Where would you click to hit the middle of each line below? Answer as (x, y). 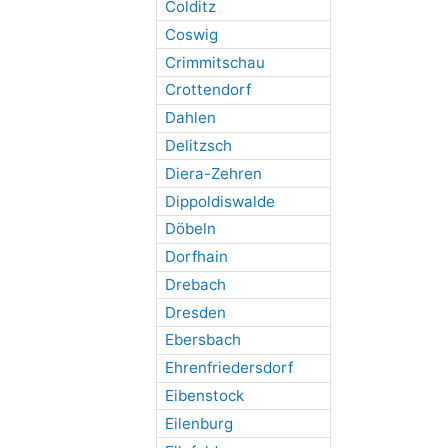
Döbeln (190, 229)
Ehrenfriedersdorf (228, 368)
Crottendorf (207, 90)
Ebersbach (202, 340)
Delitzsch (198, 145)
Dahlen (190, 118)
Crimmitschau (214, 62)
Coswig (191, 34)
